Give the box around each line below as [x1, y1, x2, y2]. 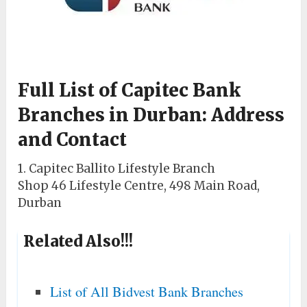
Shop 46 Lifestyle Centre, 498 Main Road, [18, 178, 260, 194]
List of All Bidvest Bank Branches [49, 281, 243, 301]
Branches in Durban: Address [18, 103, 285, 127]
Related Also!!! [23, 232, 134, 251]
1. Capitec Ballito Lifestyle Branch [18, 161, 216, 177]
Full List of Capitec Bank [18, 79, 241, 102]
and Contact [18, 128, 127, 151]
